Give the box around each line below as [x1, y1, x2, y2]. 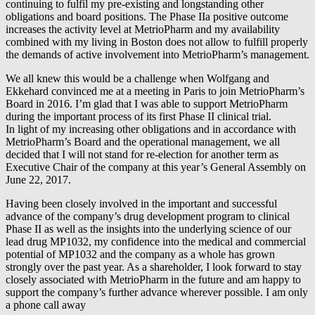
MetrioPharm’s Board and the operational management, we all [6, 135, 280, 148]
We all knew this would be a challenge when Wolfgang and [6, 72, 269, 84]
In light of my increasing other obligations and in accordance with [6, 122, 296, 135]
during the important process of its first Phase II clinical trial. [6, 110, 271, 122]
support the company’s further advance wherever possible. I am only [6, 285, 308, 298]
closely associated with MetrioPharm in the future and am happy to [6, 273, 301, 285]
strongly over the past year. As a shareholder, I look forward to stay [6, 260, 302, 273]
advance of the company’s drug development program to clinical [6, 210, 290, 222]
